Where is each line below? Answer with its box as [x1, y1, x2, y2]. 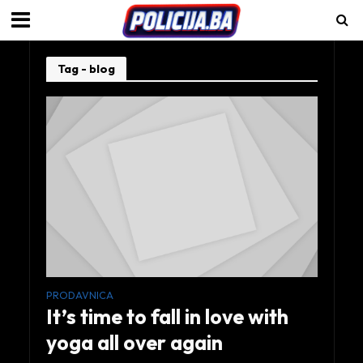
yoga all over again [45, 330, 223, 357]
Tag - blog [57, 61, 115, 76]
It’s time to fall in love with [45, 304, 288, 331]
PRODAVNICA [45, 288, 113, 302]
